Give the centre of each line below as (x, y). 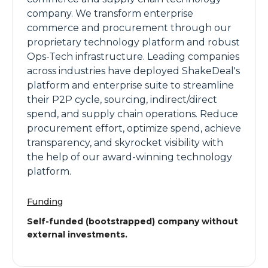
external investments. (77, 234)
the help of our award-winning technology (130, 157)
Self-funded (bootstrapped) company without (133, 221)
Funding (45, 202)
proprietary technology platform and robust (133, 42)
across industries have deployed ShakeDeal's (133, 71)
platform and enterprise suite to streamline (130, 85)
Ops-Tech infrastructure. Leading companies (133, 57)
